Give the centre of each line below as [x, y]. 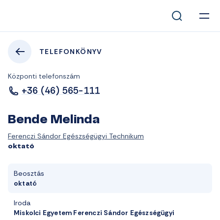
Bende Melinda [54, 120]
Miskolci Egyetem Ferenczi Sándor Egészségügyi [94, 213]
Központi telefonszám [44, 76]
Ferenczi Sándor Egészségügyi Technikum [76, 136]
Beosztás [29, 173]
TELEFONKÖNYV [71, 52]
